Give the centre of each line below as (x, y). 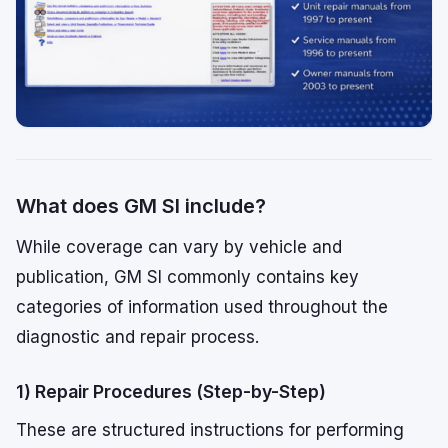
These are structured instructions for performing (210, 430)
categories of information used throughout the (202, 307)
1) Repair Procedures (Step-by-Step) (171, 392)
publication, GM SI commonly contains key (187, 277)
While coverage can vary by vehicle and (179, 247)
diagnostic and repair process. (137, 337)
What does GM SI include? (141, 206)
